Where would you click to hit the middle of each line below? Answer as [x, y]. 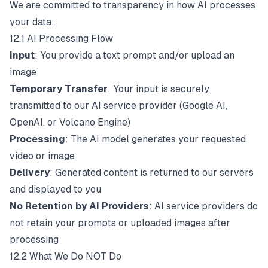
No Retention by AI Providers [79, 206]
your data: [32, 22]
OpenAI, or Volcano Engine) [70, 122]
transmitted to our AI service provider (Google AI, [118, 106]
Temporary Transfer [59, 89]
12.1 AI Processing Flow [61, 39]
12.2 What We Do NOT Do [66, 256]
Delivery [30, 173]
